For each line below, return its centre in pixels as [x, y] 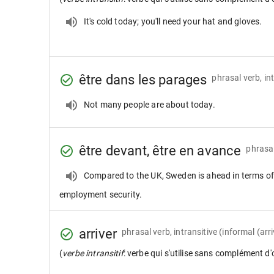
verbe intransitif [93, 253]
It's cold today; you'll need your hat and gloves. [173, 21]
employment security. [101, 194]
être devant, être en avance [160, 151]
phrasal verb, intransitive [170, 231]
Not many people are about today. [150, 104]
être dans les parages [143, 80]
